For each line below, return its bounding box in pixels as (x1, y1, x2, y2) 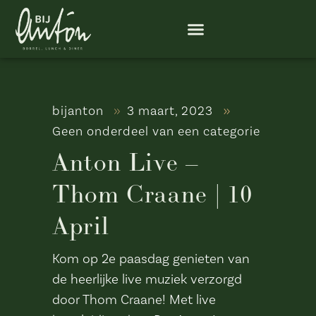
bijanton (52, 103, 107, 119)
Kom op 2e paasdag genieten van (52, 250, 250, 267)
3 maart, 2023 (127, 103, 217, 119)
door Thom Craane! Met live (52, 291, 216, 308)
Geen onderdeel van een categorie (52, 123, 260, 140)
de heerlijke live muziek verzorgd (52, 271, 242, 288)
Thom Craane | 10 (52, 178, 253, 209)
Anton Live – (52, 147, 199, 178)
